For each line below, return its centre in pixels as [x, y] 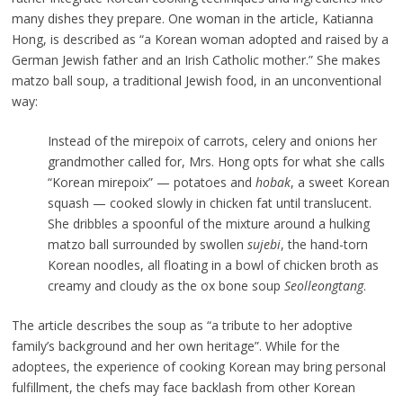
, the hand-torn [324, 245]
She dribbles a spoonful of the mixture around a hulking [208, 224]
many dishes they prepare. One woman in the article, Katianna [192, 19]
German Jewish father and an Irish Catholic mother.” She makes [196, 60]
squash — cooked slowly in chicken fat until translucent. [209, 203]
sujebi [264, 245]
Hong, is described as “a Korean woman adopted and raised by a [200, 40]
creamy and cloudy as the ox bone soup [166, 286]
